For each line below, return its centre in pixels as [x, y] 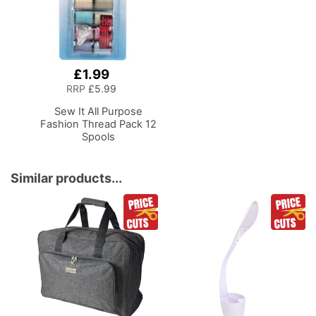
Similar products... [66, 178]
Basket [41, 99]
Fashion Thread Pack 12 [99, 124]
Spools [99, 137]
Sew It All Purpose [99, 112]
